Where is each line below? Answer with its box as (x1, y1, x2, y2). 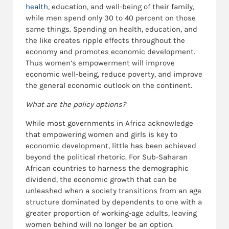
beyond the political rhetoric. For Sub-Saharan (26, 152, 188, 162)
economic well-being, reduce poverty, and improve (26, 70, 202, 79)
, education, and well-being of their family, (48, 2, 194, 12)
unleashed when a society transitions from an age (26, 186, 201, 196)
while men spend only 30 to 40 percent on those (26, 13, 196, 23)
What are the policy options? (26, 100, 126, 109)
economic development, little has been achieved (26, 141, 196, 151)
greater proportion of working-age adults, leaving (26, 209, 197, 218)
